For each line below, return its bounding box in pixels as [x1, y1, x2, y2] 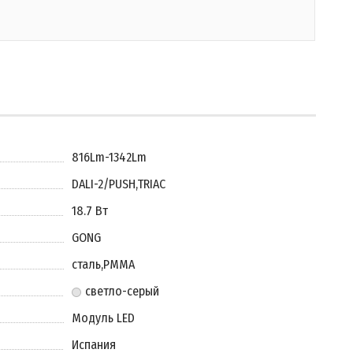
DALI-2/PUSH [71, 176, 136, 191]
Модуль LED [71, 310, 135, 325]
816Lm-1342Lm [71, 150, 147, 165]
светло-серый [84, 284, 159, 299]
